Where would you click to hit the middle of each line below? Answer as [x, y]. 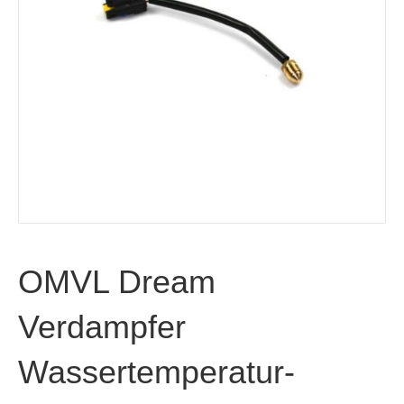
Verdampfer [102, 326]
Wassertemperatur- [156, 372]
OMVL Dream [117, 281]
